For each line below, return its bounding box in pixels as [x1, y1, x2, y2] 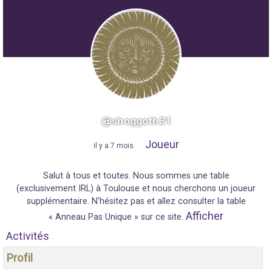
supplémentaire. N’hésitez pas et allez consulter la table [26, 195, 246, 206]
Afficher [186, 209, 223, 222]
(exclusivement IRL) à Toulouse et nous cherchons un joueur [16, 183, 256, 194]
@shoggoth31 [101, 114, 171, 127]
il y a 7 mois [93, 141, 134, 150]
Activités [6, 229, 50, 242]
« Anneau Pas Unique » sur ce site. [49, 211, 186, 222]
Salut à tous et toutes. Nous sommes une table [42, 170, 229, 181]
